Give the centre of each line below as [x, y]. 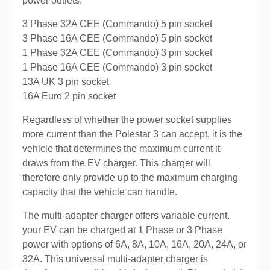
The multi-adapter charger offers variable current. [126, 216]
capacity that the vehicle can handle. [100, 192]
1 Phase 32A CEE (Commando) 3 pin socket [117, 53]
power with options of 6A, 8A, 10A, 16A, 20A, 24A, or [134, 245]
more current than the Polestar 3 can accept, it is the [132, 134]
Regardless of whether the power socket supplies [127, 120]
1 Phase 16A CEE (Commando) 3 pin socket [117, 67]
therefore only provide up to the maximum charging [130, 178]
